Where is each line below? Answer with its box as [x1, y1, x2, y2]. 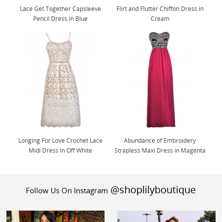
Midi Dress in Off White [29, 147, 93, 154]
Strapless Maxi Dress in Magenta [114, 147, 206, 154]
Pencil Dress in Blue [33, 15, 88, 22]
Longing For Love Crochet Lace [18, 137, 103, 144]
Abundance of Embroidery [124, 137, 196, 144]
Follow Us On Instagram [26, 186, 109, 195]
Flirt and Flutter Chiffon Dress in [116, 5, 204, 12]
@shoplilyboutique [108, 183, 196, 196]
